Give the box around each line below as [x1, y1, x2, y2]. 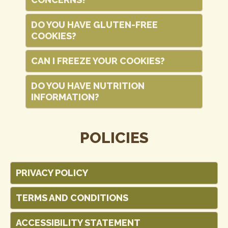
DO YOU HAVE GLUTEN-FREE [31, 19, 158, 30]
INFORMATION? [31, 92, 99, 102]
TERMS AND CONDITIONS [16, 192, 128, 203]
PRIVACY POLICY [16, 167, 88, 178]
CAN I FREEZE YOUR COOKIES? [31, 55, 165, 66]
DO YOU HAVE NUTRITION [31, 80, 145, 91]
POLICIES [79, 129, 149, 147]
